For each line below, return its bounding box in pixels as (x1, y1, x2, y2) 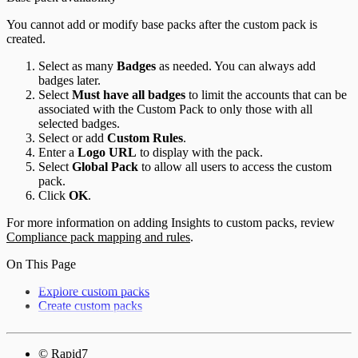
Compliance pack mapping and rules (6, 230, 190, 245)
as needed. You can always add (156, 59, 316, 74)
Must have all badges (72, 88, 185, 102)
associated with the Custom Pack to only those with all (38, 102, 312, 117)
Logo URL (78, 145, 137, 160)
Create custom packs (38, 299, 142, 313)
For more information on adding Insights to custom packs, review (6, 216, 335, 230)
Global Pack (72, 160, 138, 174)
